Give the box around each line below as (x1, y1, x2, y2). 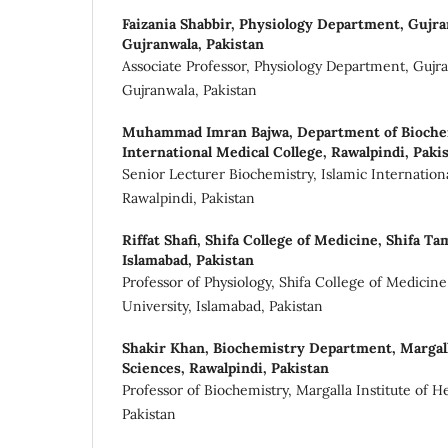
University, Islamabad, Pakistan (122, 296, 323, 315)
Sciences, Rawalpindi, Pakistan (122, 358, 329, 377)
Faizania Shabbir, (122, 14, 239, 33)
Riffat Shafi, (122, 230, 205, 249)
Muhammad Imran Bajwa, (122, 122, 297, 141)
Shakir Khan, (122, 338, 213, 357)
